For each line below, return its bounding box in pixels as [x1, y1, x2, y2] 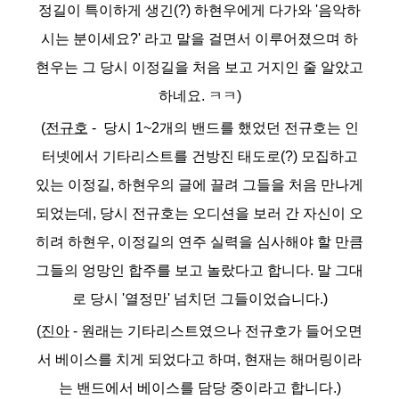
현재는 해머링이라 [240, 352, 362, 368]
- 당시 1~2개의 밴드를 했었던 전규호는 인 [91, 120, 359, 136]
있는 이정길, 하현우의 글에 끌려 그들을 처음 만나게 [36, 177, 363, 193]
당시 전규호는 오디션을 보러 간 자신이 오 [96, 206, 363, 222]
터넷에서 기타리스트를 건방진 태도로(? [41, 149, 293, 165]
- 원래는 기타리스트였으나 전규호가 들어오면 [73, 323, 362, 339]
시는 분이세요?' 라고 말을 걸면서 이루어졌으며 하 [41, 31, 358, 47]
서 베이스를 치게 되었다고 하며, [37, 352, 240, 368]
